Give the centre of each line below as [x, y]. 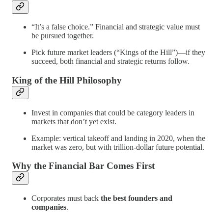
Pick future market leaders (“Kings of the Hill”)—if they [118, 53]
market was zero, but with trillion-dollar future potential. [118, 147]
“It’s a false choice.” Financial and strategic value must [116, 27]
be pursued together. [63, 36]
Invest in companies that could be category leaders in [113, 112]
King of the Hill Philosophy [67, 80]
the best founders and [137, 198]
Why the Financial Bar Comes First [83, 166]
